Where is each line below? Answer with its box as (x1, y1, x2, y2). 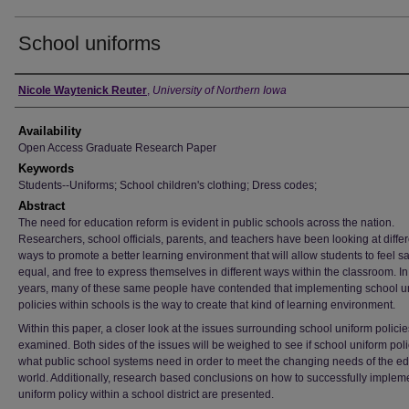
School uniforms (18, 32, 161, 55)
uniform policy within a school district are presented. (18, 388, 274, 401)
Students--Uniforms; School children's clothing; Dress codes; (18, 179, 317, 192)
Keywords (18, 162, 74, 175)
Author (15, 80, 68, 100)
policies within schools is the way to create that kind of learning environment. (18, 299, 395, 311)
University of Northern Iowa (152, 84, 287, 97)
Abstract (18, 199, 65, 213)
